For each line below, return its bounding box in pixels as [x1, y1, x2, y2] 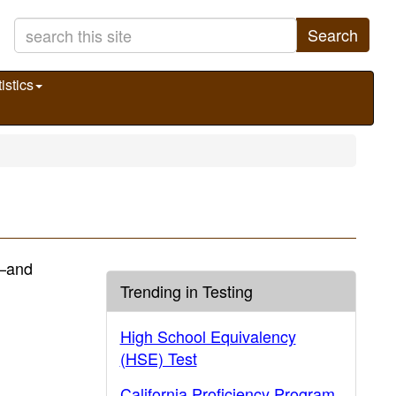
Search [308, 23, 358, 46]
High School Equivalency [119, 324, 296, 347]
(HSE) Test [119, 346, 197, 369]
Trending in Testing [119, 279, 253, 302]
